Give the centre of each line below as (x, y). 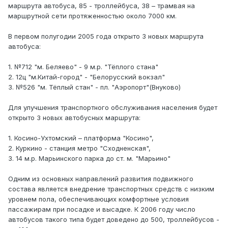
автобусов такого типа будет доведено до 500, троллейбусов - (114, 220)
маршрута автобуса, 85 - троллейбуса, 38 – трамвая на (102, 6)
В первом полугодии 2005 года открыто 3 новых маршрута (106, 36)
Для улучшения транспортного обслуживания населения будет (113, 108)
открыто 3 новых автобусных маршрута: (74, 118)
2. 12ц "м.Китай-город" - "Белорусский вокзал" (87, 77)
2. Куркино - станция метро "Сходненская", (79, 148)
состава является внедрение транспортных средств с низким (111, 189)
